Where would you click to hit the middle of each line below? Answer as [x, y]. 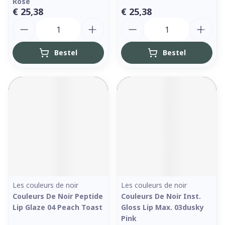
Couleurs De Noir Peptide [58, 196]
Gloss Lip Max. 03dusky [162, 207]
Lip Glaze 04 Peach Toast [58, 207]
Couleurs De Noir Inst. [161, 196]
